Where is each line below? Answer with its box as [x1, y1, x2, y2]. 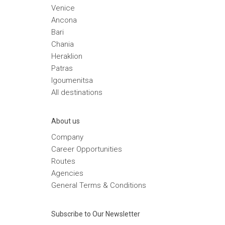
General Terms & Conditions [51, 180, 146, 190]
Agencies [51, 168, 83, 178]
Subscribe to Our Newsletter [51, 209, 140, 218]
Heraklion [51, 51, 82, 61]
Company [51, 132, 83, 142]
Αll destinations [51, 87, 102, 97]
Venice [51, 3, 75, 13]
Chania [51, 39, 74, 49]
